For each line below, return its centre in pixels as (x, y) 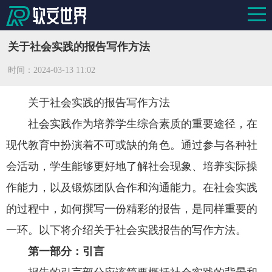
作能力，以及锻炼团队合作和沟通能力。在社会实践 (132, 187)
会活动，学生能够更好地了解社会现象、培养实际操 (132, 166)
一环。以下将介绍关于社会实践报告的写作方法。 (126, 230)
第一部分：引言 (66, 251)
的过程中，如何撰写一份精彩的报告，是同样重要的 (132, 209)
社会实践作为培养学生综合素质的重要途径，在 (142, 124)
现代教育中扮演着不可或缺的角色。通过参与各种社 (132, 145)
